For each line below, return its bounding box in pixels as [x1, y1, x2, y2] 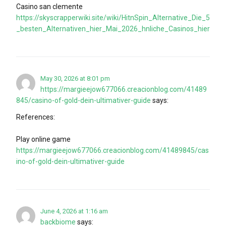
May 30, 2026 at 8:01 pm [40, 74, 110, 82]
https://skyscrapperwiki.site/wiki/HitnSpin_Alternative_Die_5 [16, 13, 210, 22]
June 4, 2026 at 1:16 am [40, 207, 108, 215]
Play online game [16, 135, 71, 143]
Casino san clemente [16, 2, 83, 11]
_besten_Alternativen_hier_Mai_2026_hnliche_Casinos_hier [16, 24, 210, 33]
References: [16, 112, 55, 121]
